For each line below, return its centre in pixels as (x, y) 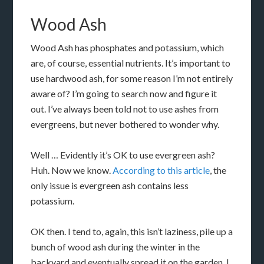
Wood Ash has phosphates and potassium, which (128, 48)
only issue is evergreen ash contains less (110, 186)
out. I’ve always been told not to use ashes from (125, 109)
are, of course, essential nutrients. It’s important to (131, 63)
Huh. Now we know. (72, 170)
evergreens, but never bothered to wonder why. (125, 124)
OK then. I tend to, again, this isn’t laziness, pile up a (132, 232)
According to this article (161, 170)
